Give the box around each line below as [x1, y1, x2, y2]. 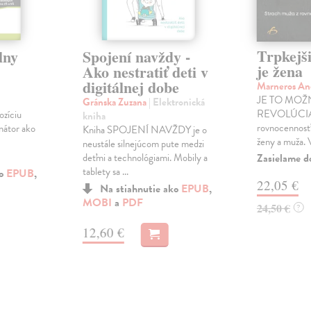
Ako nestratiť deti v [82, 60, 208, 84]
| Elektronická [148, 94, 205, 110]
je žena [256, 59, 303, 83]
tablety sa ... [82, 164, 128, 180]
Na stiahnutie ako [99, 180, 181, 198]
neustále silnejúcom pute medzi [82, 136, 204, 152]
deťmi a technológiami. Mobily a [82, 150, 208, 166]
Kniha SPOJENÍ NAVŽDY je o [82, 122, 207, 138]
